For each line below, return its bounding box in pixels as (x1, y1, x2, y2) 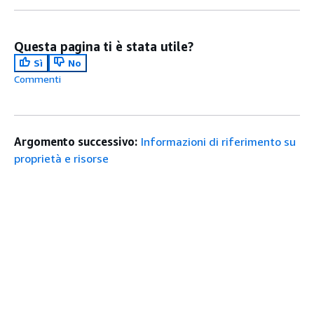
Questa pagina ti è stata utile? (14, 39, 193, 54)
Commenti (14, 73, 61, 85)
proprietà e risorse (14, 151, 109, 165)
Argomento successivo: (14, 135, 138, 149)
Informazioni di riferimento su (141, 135, 296, 149)
